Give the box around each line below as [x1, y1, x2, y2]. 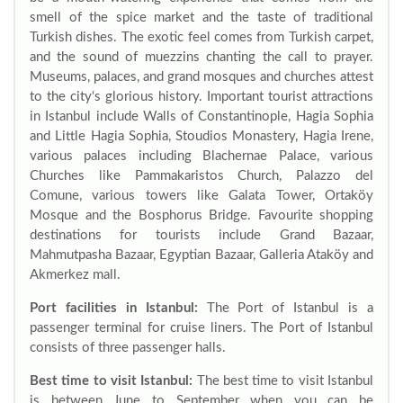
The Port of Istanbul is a [197, 301, 374, 315]
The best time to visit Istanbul [193, 374, 374, 388]
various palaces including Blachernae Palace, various [30, 149, 373, 163]
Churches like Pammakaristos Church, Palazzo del [30, 169, 373, 183]
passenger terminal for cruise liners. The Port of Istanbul [30, 321, 373, 335]
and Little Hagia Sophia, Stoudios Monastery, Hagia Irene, [30, 130, 373, 143]
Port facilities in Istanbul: [30, 301, 198, 315]
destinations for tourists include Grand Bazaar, [30, 228, 373, 242]
